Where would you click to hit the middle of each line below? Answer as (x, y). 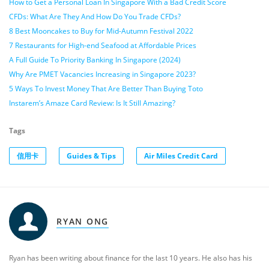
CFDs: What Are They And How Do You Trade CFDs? (95, 17)
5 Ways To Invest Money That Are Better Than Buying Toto (106, 89)
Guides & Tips (91, 156)
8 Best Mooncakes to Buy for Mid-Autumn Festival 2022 (101, 31)
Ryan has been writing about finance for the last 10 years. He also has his (131, 258)
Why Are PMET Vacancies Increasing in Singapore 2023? (102, 74)
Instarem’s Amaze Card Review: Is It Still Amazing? (92, 103)
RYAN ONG (83, 221)
